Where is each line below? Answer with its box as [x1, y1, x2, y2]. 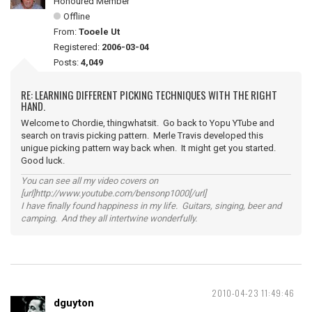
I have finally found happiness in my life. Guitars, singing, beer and [21, 201, 281, 211]
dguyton [54, 297, 94, 309]
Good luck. [21, 155, 65, 166]
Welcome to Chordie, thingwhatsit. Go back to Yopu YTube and [21, 118, 274, 128]
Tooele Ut [79, 26, 120, 37]
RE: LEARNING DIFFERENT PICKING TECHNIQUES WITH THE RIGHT [21, 87, 277, 102]
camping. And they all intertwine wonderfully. [21, 213, 197, 224]
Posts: [54, 57, 81, 68]
